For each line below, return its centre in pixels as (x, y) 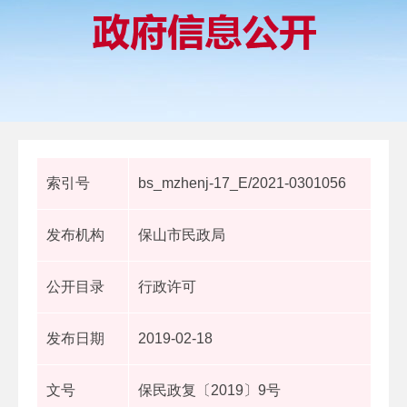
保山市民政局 (182, 234)
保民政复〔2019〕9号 (209, 390)
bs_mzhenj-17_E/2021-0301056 (242, 183)
